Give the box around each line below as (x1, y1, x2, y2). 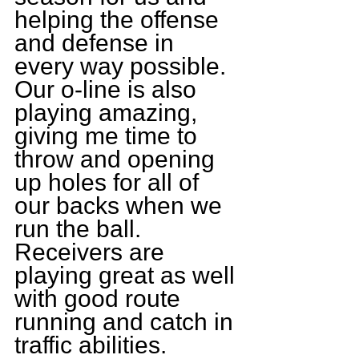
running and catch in (14, 308, 240, 335)
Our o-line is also (14, 75, 203, 103)
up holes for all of (14, 168, 205, 196)
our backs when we (14, 192, 228, 219)
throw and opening (14, 145, 221, 172)
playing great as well (14, 261, 241, 288)
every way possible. (14, 52, 232, 79)
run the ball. (14, 215, 147, 242)
